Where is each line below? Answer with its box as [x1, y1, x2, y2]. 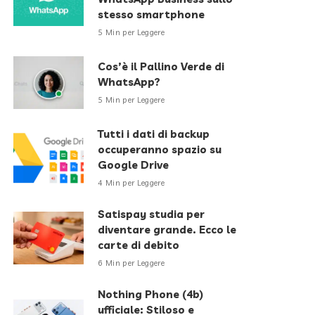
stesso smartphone [98, 8, 205, 21]
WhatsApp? [98, 75, 161, 89]
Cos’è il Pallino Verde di [98, 60, 225, 73]
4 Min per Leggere [98, 178, 165, 188]
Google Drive [98, 158, 169, 172]
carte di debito [98, 238, 180, 252]
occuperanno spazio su [98, 143, 222, 156]
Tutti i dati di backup [98, 127, 210, 141]
